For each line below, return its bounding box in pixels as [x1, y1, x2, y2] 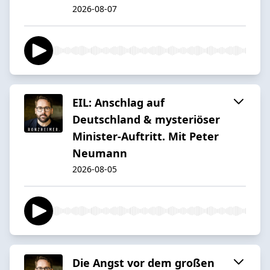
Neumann [72, 145, 127, 160]
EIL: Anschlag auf [72, 95, 165, 110]
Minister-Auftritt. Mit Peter [72, 128, 219, 143]
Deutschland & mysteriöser [72, 111, 220, 127]
